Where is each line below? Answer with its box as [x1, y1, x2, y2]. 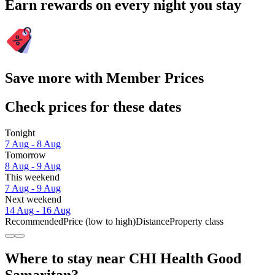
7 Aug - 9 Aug [5, 182, 61, 193]
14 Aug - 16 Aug [5, 204, 71, 215]
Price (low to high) [63, 215, 136, 227]
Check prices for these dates [5, 98, 181, 115]
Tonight [5, 127, 35, 138]
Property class [169, 215, 223, 227]
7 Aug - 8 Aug [5, 138, 61, 149]
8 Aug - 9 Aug [5, 160, 61, 171]
